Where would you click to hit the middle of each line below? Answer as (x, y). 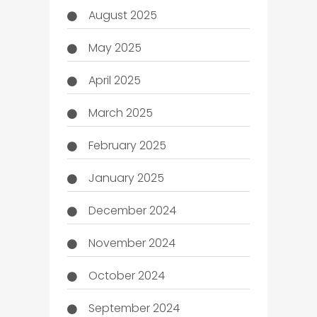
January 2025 (126, 178)
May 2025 (115, 47)
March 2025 (120, 113)
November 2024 (132, 243)
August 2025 (122, 15)
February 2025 (127, 145)
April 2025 (114, 80)
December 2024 (132, 210)
